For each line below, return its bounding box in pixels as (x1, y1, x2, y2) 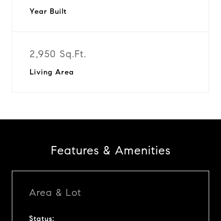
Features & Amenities (50, 143, 171, 158)
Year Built (30, 7, 67, 16)
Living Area (30, 68, 74, 76)
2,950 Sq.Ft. (30, 48, 86, 60)
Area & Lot (29, 186, 81, 199)
